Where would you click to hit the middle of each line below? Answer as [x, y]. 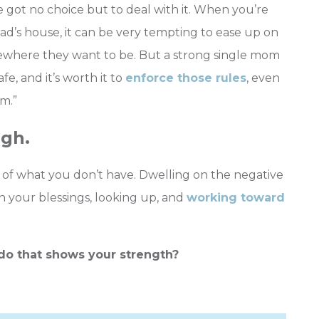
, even [263, 78]
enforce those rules [186, 78]
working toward [236, 198]
